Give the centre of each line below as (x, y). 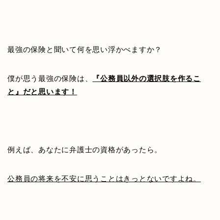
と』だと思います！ (42, 92)
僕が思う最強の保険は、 (50, 79)
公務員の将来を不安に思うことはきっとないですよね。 (104, 179)
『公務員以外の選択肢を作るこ (147, 79)
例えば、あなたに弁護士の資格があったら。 (85, 150)
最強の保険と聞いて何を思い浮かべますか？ (85, 50)
